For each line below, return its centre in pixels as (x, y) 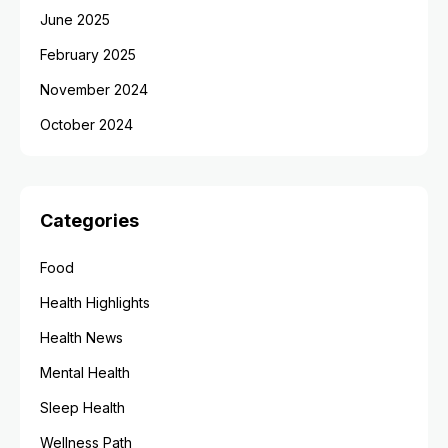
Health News (81, 337)
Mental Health (85, 372)
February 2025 (88, 54)
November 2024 (94, 89)
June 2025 (75, 19)
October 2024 (86, 124)
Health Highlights (95, 302)
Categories (89, 220)
